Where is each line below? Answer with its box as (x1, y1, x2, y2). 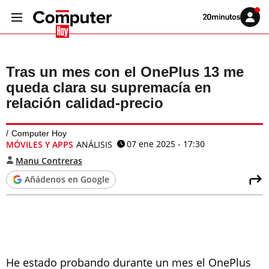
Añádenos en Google (25, 174, 109, 185)
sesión (249, 22, 267, 29)
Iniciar (249, 16, 265, 23)
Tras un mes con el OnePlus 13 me (6, 64, 244, 80)
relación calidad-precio (6, 95, 163, 111)
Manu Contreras (16, 155, 82, 166)
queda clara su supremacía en (6, 79, 211, 95)
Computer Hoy (11, 128, 67, 138)
